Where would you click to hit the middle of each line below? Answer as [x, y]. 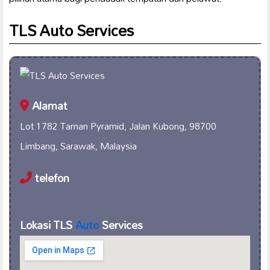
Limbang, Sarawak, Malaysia [78, 146]
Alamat [48, 106]
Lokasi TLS [48, 225]
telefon [51, 178]
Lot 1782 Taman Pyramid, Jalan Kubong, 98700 [118, 126]
